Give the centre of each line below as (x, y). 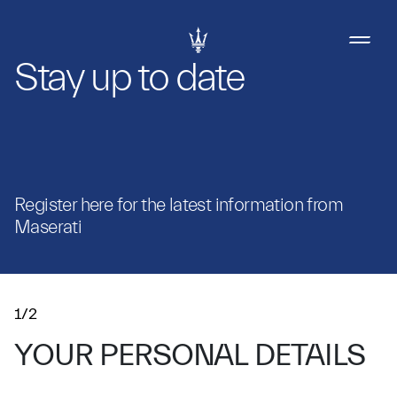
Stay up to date (129, 78)
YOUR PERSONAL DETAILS (190, 355)
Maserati (48, 227)
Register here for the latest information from (179, 205)
